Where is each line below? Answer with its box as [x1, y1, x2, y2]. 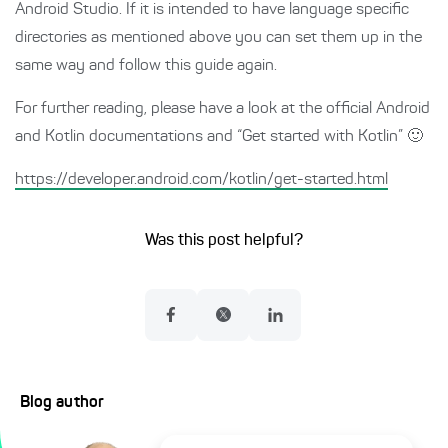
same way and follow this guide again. [15, 57, 277, 74]
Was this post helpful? [145, 232, 303, 249]
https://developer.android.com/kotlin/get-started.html [15, 171, 388, 188]
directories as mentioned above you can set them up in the [15, 29, 422, 46]
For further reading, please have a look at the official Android [15, 100, 430, 117]
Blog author [20, 394, 104, 411]
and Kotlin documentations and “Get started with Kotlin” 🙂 [15, 128, 423, 145]
